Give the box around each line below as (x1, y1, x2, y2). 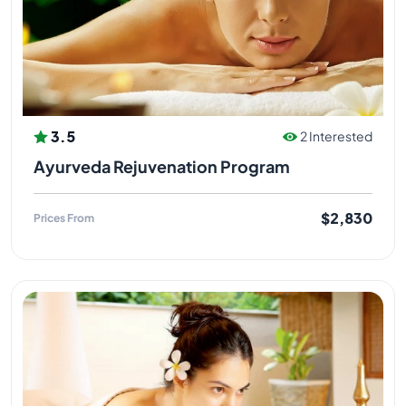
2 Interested (300, 128, 372, 145)
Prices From (34, 210, 94, 225)
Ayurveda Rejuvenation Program (34, 156, 290, 178)
